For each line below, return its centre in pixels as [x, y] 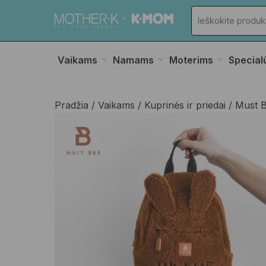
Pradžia [72, 105]
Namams [133, 60]
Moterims [191, 60]
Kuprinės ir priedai [185, 105]
